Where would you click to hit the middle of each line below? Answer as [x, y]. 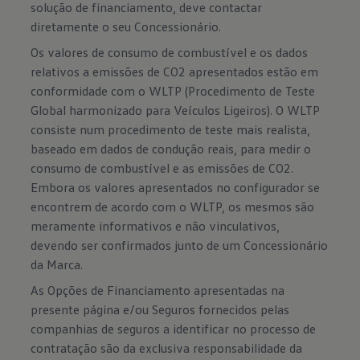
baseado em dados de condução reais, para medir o [171, 149]
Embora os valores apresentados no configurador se [176, 187]
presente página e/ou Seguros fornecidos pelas [160, 309]
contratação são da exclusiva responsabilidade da [167, 348]
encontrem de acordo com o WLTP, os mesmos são [173, 207]
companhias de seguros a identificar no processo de [174, 329]
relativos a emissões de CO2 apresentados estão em [175, 72]
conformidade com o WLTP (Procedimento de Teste [173, 91]
